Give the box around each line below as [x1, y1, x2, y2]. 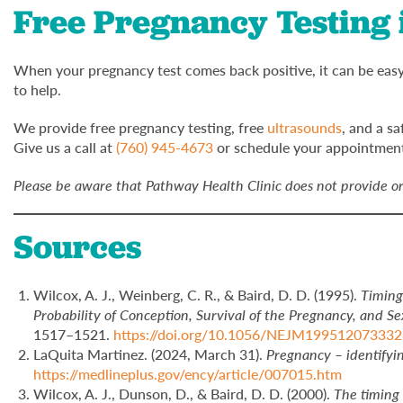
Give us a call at [13, 136, 116, 157]
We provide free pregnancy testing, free [13, 116, 267, 138]
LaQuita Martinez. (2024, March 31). [33, 343, 267, 364]
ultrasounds [267, 116, 342, 138]
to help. [13, 78, 61, 100]
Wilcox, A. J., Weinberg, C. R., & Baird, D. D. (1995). [33, 283, 362, 305]
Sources [13, 225, 149, 268]
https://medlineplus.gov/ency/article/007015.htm [33, 363, 343, 384]
